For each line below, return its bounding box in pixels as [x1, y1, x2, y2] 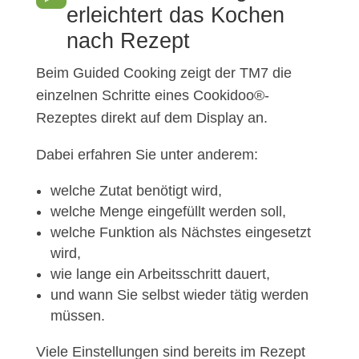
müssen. [50, 308, 105, 325]
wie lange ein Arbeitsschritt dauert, [50, 266, 270, 283]
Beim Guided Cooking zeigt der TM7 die [35, 65, 292, 82]
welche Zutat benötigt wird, [50, 183, 222, 200]
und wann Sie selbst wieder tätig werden [50, 287, 309, 304]
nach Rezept [66, 29, 190, 54]
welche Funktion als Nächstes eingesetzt [50, 224, 311, 241]
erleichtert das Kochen [66, 3, 284, 28]
